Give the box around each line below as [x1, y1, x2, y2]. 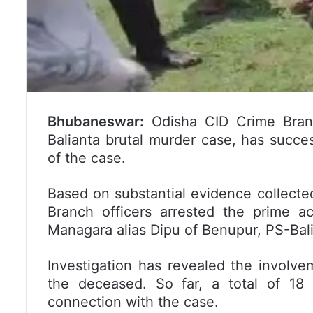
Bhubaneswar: [48, 113, 144, 131]
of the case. [48, 150, 126, 167]
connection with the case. [48, 293, 219, 311]
